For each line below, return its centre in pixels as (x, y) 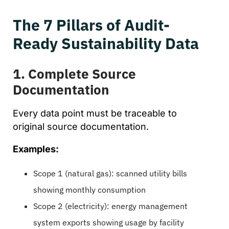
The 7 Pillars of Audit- (91, 25)
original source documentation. (81, 126)
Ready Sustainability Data (106, 43)
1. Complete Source (74, 73)
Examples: (36, 149)
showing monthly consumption (89, 189)
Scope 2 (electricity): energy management (110, 206)
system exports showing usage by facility (109, 222)
